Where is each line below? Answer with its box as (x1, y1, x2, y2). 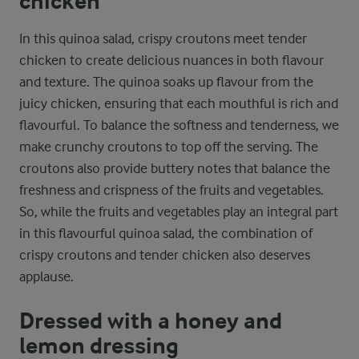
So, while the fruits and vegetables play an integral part (19, 204, 338, 220)
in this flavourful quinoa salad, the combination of (19, 225, 313, 241)
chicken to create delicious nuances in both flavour (19, 52, 324, 68)
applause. (19, 268, 74, 284)
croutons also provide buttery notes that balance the (19, 160, 330, 176)
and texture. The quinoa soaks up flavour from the (19, 74, 313, 90)
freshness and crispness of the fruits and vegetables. (19, 182, 324, 198)
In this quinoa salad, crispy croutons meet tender (19, 30, 307, 46)
